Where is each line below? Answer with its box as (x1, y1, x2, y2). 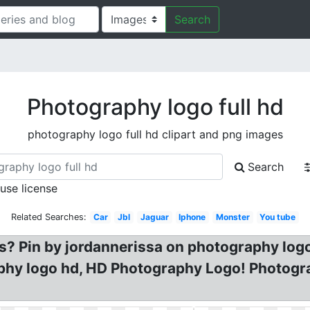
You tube (259, 212, 296, 222)
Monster (215, 212, 250, 222)
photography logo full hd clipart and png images (27, 127, 283, 141)
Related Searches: (10, 212, 86, 222)
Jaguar (140, 212, 169, 222)
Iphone (179, 212, 206, 222)
